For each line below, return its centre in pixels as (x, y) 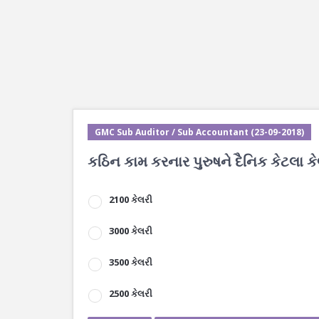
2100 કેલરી (131, 199)
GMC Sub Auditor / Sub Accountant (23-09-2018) (199, 132)
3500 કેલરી (131, 262)
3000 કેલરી (131, 231)
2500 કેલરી (131, 293)
